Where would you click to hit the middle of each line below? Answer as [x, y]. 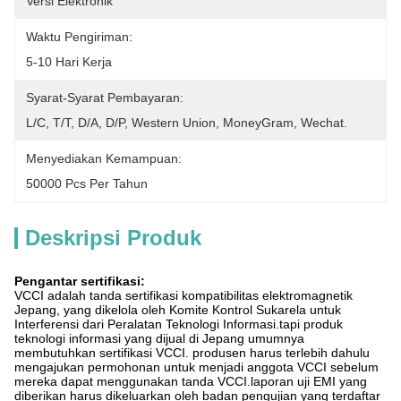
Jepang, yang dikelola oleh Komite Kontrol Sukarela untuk [178, 310]
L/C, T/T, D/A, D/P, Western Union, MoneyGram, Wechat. [187, 123]
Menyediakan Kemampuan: [104, 158]
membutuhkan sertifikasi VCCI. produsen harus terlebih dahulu [192, 353]
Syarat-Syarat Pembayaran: [105, 98]
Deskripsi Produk [113, 238]
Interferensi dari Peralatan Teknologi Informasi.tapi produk [179, 324]
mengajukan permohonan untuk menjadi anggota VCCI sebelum [196, 367]
